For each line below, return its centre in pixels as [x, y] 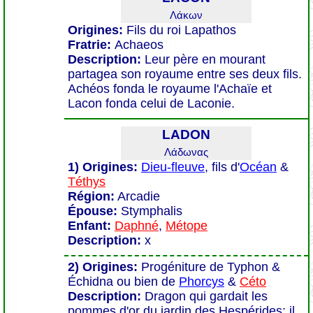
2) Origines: [103, 267]
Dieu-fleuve [173, 167]
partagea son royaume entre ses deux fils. [185, 74]
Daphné [137, 226]
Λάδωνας [186, 152]
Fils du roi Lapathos [181, 30]
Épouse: [93, 211]
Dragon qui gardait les [206, 296]
